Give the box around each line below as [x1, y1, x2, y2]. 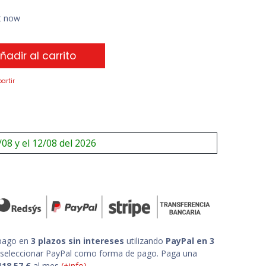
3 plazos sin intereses [31, 235, 124, 247]
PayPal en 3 [166, 235, 214, 247]
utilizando [124, 235, 166, 247]
